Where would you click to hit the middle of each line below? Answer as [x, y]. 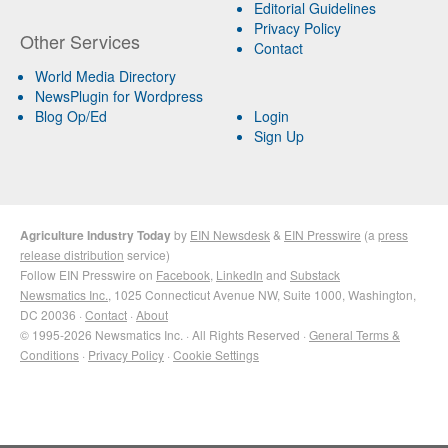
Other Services [80, 41]
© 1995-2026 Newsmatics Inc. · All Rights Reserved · [164, 335]
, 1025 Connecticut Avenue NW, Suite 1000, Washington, [262, 295]
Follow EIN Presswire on [88, 275]
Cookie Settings [216, 355]
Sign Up [278, 136]
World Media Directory [105, 76]
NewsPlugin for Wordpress [119, 96]
